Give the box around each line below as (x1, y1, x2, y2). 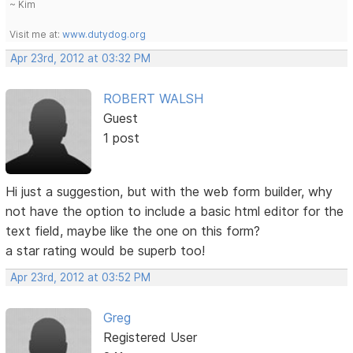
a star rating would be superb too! (6, 243, 206, 259)
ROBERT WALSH (102, 90, 203, 106)
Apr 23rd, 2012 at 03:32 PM (10, 51, 151, 65)
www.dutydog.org (62, 28, 147, 40)
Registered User (102, 329, 197, 346)
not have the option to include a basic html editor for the (6, 203, 344, 220)
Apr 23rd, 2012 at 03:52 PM (10, 271, 151, 284)
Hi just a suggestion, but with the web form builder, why (6, 184, 333, 200)
